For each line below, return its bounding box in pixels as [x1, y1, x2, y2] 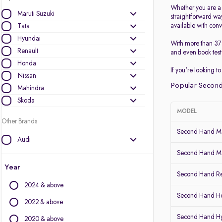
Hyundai [17, 35, 41, 42]
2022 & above [24, 199, 63, 206]
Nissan [17, 72, 36, 79]
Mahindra [17, 85, 44, 92]
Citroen [17, 186, 37, 193]
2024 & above [24, 182, 63, 189]
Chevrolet [17, 173, 44, 180]
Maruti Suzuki [17, 10, 55, 17]
